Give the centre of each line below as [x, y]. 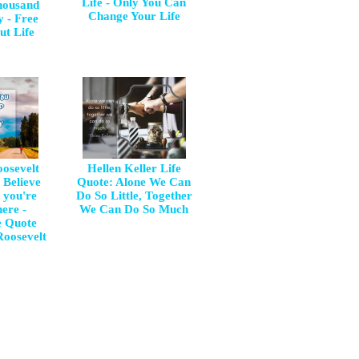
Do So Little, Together [134, 196]
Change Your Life [134, 16]
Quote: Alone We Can [134, 182]
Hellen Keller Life [134, 168]
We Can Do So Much [134, 209]
